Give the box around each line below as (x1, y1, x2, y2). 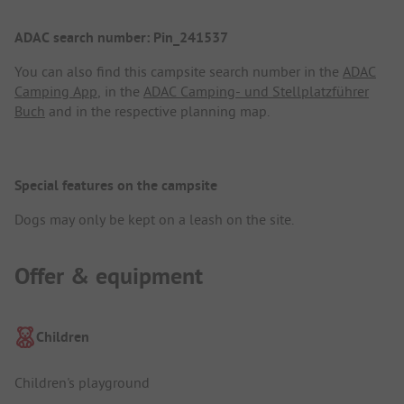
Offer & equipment (14, 261, 203, 292)
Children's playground (14, 373, 150, 392)
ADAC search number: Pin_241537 (14, 28, 228, 48)
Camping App (14, 82, 97, 101)
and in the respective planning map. (45, 102, 270, 121)
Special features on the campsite (14, 175, 217, 195)
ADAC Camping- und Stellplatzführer (143, 82, 369, 101)
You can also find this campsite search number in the (14, 62, 343, 81)
